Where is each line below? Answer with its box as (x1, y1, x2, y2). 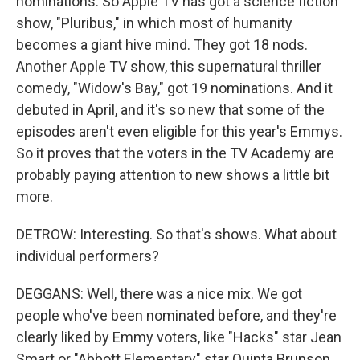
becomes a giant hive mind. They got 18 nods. (16, 36, 308, 53)
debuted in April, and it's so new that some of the (16, 101, 325, 118)
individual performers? (16, 247, 159, 264)
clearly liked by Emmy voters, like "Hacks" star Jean (16, 329, 342, 346)
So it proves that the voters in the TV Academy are (16, 145, 334, 162)
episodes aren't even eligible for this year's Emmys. (16, 123, 342, 140)
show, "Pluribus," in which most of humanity (16, 14, 292, 31)
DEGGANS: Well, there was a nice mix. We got (16, 285, 302, 302)
